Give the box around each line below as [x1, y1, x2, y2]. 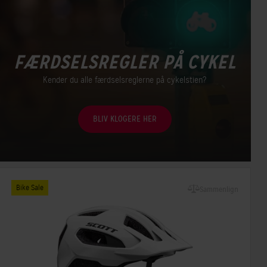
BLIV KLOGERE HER [92, 113, 157, 124]
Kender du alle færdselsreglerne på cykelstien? [43, 74, 207, 85]
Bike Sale [15, 182, 44, 193]
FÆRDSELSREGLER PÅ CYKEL [14, 49, 236, 74]
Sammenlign [199, 184, 238, 194]
